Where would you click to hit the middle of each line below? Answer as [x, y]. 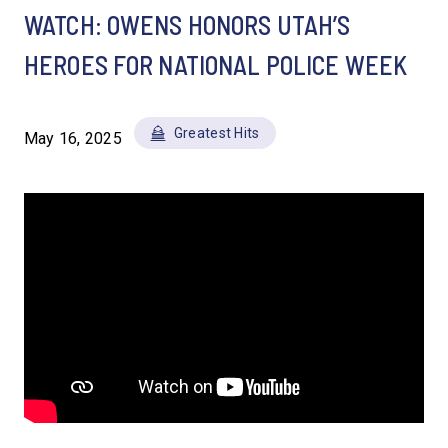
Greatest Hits [216, 133]
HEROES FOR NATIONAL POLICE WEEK [216, 64]
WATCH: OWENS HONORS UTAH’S [187, 24]
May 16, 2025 [73, 138]
